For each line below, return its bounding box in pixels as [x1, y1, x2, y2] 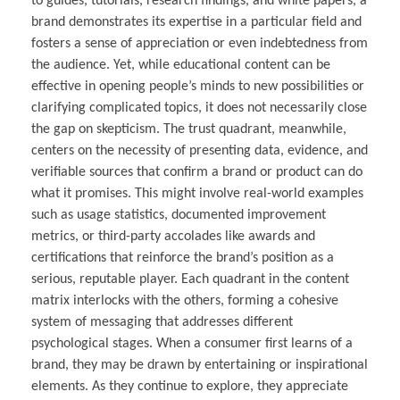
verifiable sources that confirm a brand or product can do [31, 165, 362, 180]
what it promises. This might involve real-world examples [31, 187, 363, 202]
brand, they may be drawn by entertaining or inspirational [31, 358, 368, 373]
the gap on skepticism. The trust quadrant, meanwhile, [31, 122, 346, 137]
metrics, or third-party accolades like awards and [31, 229, 315, 245]
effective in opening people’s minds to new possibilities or [31, 79, 364, 95]
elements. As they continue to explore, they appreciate [31, 379, 348, 395]
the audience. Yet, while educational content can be [31, 58, 330, 73]
